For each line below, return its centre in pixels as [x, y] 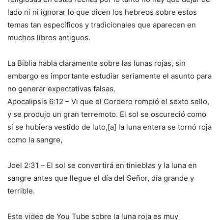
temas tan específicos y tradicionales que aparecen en [102, 25]
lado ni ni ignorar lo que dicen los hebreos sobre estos [102, 12]
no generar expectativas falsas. [61, 89]
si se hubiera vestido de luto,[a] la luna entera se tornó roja [110, 127]
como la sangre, [35, 140]
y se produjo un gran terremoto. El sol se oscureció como [107, 114]
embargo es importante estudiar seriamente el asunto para [110, 76]
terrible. [21, 191]
